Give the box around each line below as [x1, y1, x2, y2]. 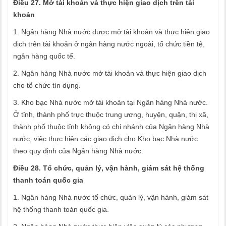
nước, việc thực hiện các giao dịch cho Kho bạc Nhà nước [13, 135, 198, 143]
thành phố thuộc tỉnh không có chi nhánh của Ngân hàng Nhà [13, 123, 209, 131]
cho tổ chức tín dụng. [13, 81, 81, 89]
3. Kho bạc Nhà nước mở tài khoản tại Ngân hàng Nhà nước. [13, 98, 208, 106]
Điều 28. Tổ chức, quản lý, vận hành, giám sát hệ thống [13, 164, 204, 172]
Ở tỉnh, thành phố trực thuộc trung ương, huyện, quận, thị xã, [13, 110, 208, 119]
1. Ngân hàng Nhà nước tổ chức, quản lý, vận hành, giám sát [13, 193, 208, 201]
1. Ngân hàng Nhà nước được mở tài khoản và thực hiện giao [13, 28, 210, 36]
